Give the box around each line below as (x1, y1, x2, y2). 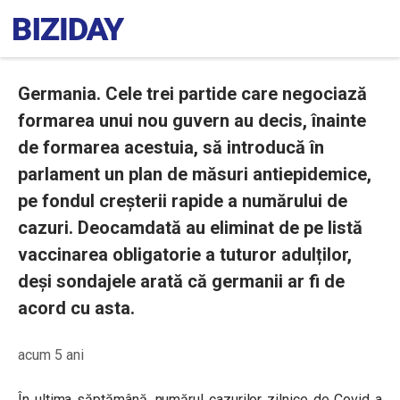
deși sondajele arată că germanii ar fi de (18, 271, 345, 292)
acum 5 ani (18, 346, 84, 363)
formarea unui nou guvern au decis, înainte (18, 110, 366, 131)
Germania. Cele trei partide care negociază (18, 83, 367, 104)
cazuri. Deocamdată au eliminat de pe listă (18, 217, 362, 238)
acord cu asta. (18, 297, 135, 319)
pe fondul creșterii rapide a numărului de (18, 190, 347, 212)
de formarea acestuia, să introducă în (18, 137, 324, 158)
